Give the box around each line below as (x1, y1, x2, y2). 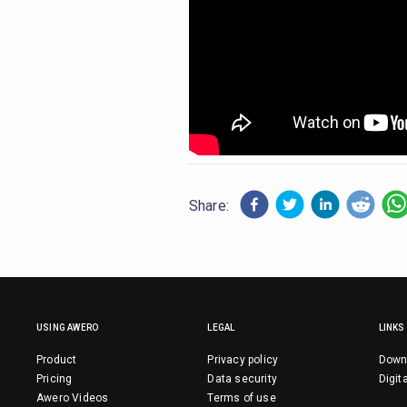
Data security (207, 372, 277, 385)
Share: (189, 197, 229, 215)
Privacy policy (207, 352, 279, 366)
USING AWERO (36, 322, 99, 333)
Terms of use (207, 391, 276, 404)
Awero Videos (36, 391, 109, 404)
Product (36, 352, 77, 366)
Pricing (36, 372, 73, 385)
